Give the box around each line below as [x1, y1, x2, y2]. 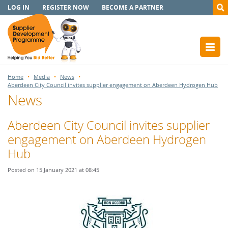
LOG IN [8, 3, 30, 12]
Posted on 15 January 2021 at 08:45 [8, 166, 99, 174]
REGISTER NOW [42, 3, 89, 12]
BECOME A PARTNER [102, 3, 163, 12]
